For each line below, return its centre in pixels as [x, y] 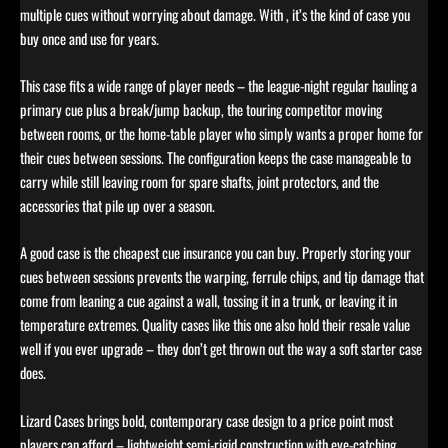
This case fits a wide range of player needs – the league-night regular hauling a [218, 86]
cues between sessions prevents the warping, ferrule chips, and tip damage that [222, 277]
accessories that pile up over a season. [117, 206]
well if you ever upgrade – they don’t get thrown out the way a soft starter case [221, 349]
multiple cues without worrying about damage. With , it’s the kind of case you [215, 14]
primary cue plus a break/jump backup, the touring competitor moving [201, 110]
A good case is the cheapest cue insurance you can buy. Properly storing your [215, 253]
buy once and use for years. [89, 38]
